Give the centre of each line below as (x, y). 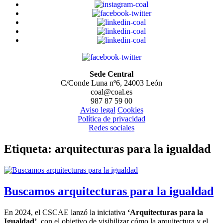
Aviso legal (98, 110)
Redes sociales (111, 128)
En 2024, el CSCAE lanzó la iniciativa (66, 212)
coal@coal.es (111, 92)
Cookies (130, 110)
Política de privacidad (111, 119)
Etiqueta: (29, 149)
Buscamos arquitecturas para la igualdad (109, 191)
